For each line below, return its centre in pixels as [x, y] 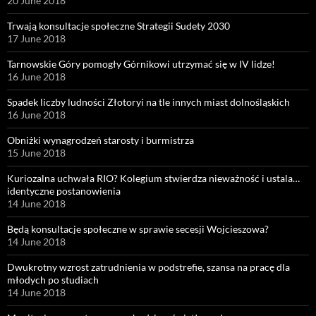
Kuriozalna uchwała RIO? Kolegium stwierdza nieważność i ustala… [153, 178]
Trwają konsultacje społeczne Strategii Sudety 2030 [119, 26]
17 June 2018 [36, 39]
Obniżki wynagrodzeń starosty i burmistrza [101, 140]
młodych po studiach [53, 280]
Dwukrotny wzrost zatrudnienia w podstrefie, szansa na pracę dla [148, 267]
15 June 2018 [36, 153]
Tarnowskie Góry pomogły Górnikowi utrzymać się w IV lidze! [141, 64]
